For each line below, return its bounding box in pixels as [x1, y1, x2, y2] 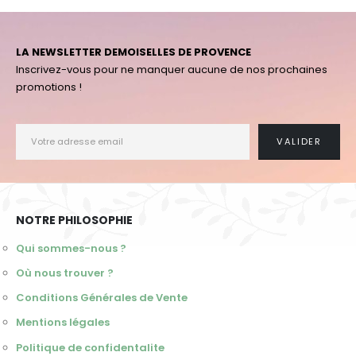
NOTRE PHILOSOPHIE [16, 212, 133, 229]
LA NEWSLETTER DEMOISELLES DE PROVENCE [16, 44, 251, 60]
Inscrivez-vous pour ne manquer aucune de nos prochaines [16, 62, 327, 78]
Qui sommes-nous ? [16, 241, 126, 257]
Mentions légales [16, 315, 110, 331]
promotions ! [16, 79, 82, 95]
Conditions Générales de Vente [16, 290, 188, 306]
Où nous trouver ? [16, 265, 114, 281]
